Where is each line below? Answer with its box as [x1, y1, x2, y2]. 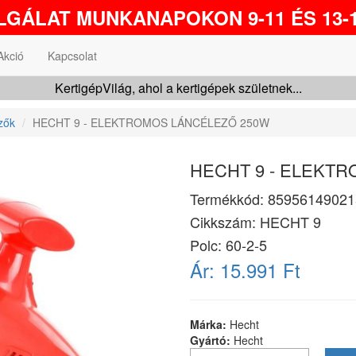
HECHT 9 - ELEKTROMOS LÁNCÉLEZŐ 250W [33, 114, 269, 130]
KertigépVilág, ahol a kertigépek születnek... [54, 79, 302, 97]
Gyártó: [190, 332, 234, 348]
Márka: [190, 316, 230, 332]
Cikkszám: [190, 211, 260, 232]
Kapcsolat [48, 48, 97, 64]
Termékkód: [190, 188, 268, 209]
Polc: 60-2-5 [190, 234, 267, 255]
